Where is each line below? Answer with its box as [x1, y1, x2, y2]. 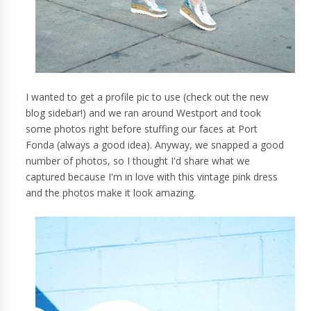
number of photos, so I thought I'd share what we [26, 154, 251, 168]
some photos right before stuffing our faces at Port [26, 122, 258, 136]
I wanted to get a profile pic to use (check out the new [26, 90, 269, 104]
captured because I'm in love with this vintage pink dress [26, 170, 278, 184]
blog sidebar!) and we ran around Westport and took [26, 106, 262, 120]
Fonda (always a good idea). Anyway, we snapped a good [26, 138, 285, 152]
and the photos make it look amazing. [26, 186, 199, 200]
